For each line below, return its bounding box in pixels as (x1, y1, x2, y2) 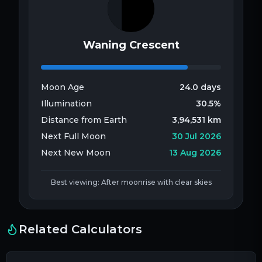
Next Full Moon (41, 130, 106, 142)
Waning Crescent (82, 38, 180, 51)
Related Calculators (19, 222, 142, 236)
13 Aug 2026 (169, 147, 221, 158)
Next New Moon (41, 147, 111, 158)
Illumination (41, 98, 92, 109)
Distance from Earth (41, 114, 127, 125)
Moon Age (41, 81, 84, 92)
